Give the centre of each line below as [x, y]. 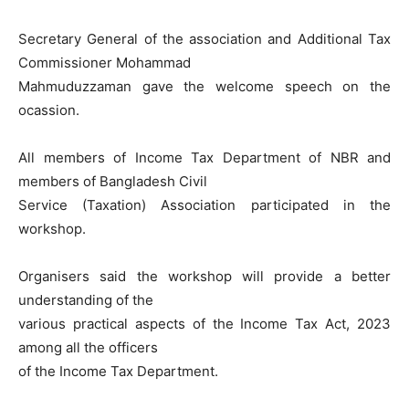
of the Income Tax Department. [118, 372]
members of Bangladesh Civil [113, 182]
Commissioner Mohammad [105, 63]
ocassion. [49, 110]
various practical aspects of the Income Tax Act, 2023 [204, 324]
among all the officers [88, 348]
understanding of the [86, 300]
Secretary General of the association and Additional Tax [204, 39]
